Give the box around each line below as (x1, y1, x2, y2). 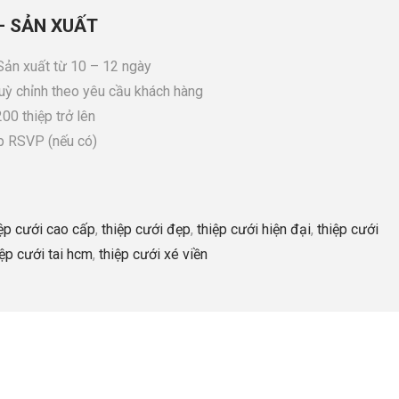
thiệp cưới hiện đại (197, 221, 311, 238)
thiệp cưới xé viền (99, 246, 208, 263)
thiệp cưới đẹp (102, 221, 191, 238)
